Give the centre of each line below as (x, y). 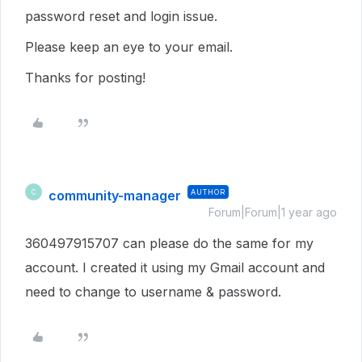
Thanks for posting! (87, 78)
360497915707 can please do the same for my (169, 243)
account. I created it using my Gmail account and (175, 267)
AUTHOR (208, 192)
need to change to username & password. (153, 292)
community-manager (115, 196)
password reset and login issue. (121, 16)
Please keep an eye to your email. (131, 47)
